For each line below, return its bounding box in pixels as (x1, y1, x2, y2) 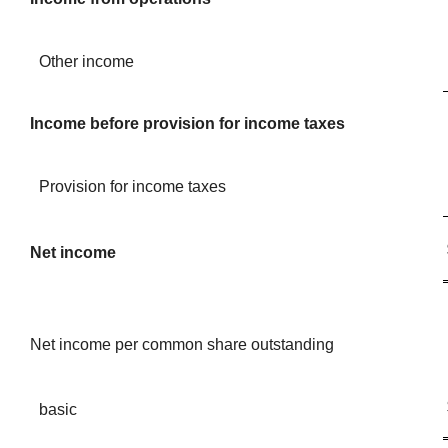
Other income (38, 53, 134, 70)
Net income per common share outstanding (29, 336, 334, 353)
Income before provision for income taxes (29, 115, 345, 132)
